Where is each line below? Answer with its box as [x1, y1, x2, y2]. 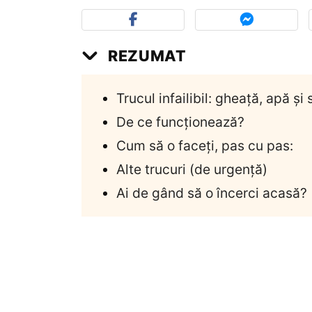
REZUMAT [108, 46, 187, 65]
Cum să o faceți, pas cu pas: [116, 136, 293, 154]
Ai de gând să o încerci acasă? [116, 184, 307, 201]
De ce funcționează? [116, 113, 244, 130]
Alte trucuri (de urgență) [116, 160, 267, 178]
